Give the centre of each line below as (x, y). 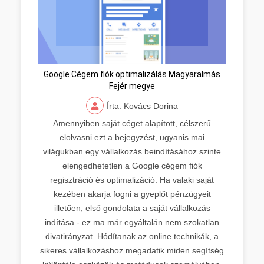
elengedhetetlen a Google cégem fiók (132, 165)
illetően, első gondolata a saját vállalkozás (132, 208)
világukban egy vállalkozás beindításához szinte (132, 151)
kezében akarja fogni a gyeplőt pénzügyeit (132, 194)
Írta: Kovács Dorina (142, 106)
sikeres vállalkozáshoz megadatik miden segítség (132, 250)
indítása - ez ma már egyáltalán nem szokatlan (132, 222)
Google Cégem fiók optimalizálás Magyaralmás (132, 74)
